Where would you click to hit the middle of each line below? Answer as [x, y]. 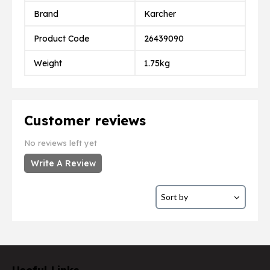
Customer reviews [85, 121]
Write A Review [63, 163]
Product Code [61, 38]
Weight [48, 63]
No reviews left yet [61, 143]
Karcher [160, 14]
